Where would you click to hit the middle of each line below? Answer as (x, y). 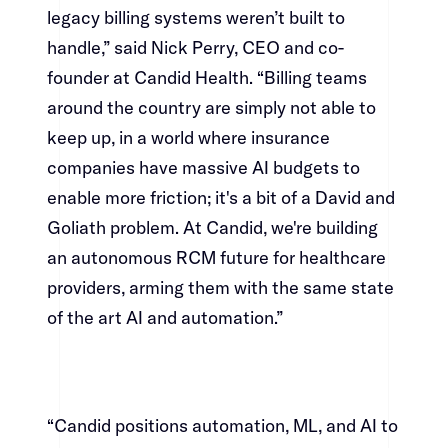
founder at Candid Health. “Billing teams (206, 78)
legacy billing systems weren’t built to (195, 18)
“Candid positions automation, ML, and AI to (222, 426)
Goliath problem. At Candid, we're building (212, 228)
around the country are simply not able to (211, 108)
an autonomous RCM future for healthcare (216, 258)
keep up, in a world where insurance (188, 138)
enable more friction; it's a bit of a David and (220, 198)
